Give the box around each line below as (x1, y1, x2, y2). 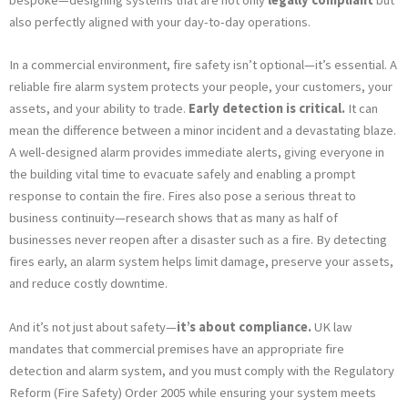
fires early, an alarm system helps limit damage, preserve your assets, (9, 253, 393, 270)
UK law (311, 318, 352, 335)
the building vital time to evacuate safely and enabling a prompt (9, 166, 355, 183)
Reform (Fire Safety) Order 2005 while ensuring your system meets (9, 383, 376, 401)
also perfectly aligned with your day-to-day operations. (9, 13, 311, 30)
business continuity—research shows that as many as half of (9, 209, 338, 227)
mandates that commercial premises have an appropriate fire (9, 340, 344, 357)
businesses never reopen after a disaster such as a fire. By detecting (9, 231, 387, 249)
